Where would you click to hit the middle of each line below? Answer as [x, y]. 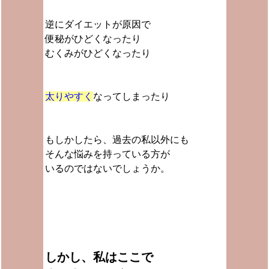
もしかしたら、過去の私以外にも [117, 140]
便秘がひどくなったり [93, 39]
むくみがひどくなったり [98, 53]
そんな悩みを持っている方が [107, 154]
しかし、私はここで [99, 257]
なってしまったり [131, 96]
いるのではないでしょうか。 [107, 168]
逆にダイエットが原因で [98, 24]
